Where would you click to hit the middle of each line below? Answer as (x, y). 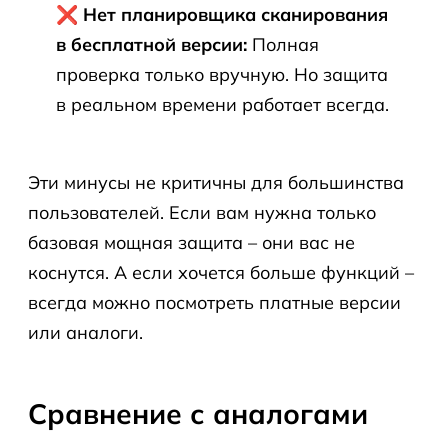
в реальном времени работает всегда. (222, 104)
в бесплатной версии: (151, 44)
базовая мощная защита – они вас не (191, 242)
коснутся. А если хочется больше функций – (221, 272)
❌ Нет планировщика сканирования (222, 14)
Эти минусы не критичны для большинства (216, 182)
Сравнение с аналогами (198, 413)
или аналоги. (85, 332)
